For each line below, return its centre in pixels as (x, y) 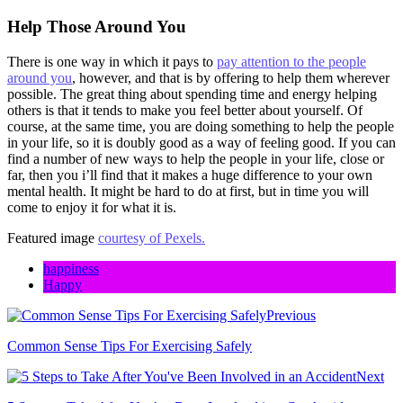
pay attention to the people (291, 62)
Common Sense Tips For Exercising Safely (130, 346)
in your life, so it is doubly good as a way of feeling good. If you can (201, 143)
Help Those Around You (97, 27)
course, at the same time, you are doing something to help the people (201, 127)
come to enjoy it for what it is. (92, 208)
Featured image (53, 238)
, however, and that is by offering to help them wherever (231, 78)
